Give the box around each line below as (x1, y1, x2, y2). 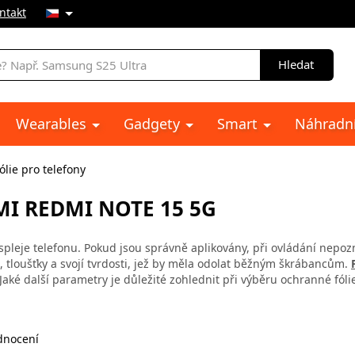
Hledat (278, 56, 314, 72)
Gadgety (124, 114, 184, 133)
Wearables (16, 114, 90, 133)
